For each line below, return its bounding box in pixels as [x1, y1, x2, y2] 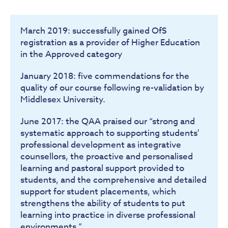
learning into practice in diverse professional [20, 209, 195, 221]
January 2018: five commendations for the [20, 70, 189, 82]
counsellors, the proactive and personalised [20, 150, 193, 163]
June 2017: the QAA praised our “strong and [20, 115, 195, 128]
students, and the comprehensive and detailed [20, 174, 207, 186]
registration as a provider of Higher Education [20, 36, 200, 49]
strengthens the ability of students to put [20, 197, 185, 210]
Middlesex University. [20, 93, 105, 106]
